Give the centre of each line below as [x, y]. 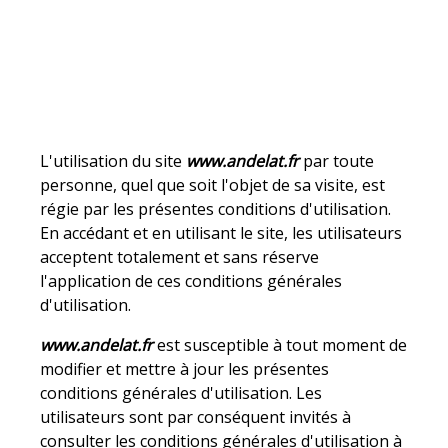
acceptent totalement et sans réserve [180, 257]
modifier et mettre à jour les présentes [185, 369]
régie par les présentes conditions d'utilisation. [216, 209]
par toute [337, 161]
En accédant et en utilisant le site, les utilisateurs [221, 233]
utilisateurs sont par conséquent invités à [196, 417]
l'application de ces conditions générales [191, 281]
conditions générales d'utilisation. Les [181, 393]
